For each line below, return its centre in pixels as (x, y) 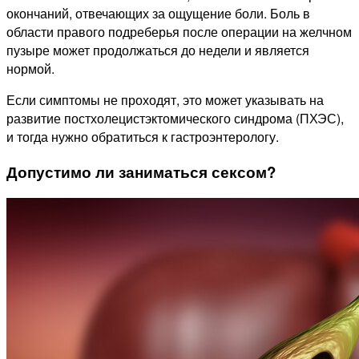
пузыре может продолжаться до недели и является (158, 50)
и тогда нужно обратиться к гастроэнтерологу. (143, 137)
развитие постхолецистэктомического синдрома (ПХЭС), (175, 119)
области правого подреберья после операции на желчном (179, 32)
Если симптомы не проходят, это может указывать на (165, 100)
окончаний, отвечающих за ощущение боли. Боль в (158, 14)
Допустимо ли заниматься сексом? (141, 172)
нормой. (30, 69)
